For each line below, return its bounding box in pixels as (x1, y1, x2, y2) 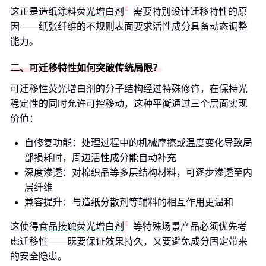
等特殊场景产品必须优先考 (133, 221, 247, 232)
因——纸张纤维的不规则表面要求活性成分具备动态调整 (10, 21, 248, 31)
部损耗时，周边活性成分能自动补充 (24, 153, 176, 163)
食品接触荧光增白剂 (39, 221, 124, 232)
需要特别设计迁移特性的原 (133, 7, 247, 17)
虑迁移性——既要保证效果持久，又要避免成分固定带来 (10, 236, 248, 246)
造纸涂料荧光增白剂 (39, 7, 124, 17)
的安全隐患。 (10, 251, 67, 261)
